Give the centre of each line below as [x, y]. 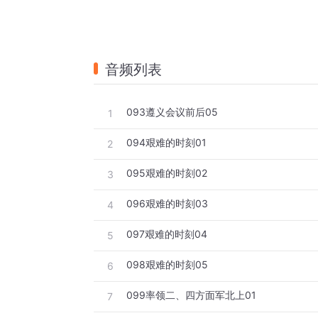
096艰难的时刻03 [167, 204]
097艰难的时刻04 [167, 234]
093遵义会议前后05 [172, 112]
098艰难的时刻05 [167, 265]
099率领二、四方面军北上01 [191, 295]
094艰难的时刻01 [166, 143]
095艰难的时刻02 [167, 173]
